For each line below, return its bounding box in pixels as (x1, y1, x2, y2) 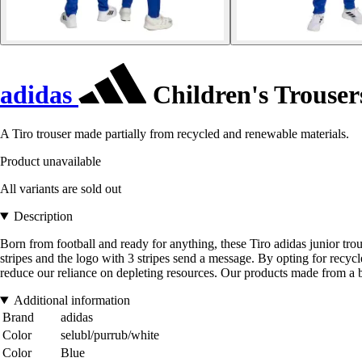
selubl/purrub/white (61, 328, 159, 343)
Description (13, 209, 73, 224)
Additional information (13, 293, 130, 308)
